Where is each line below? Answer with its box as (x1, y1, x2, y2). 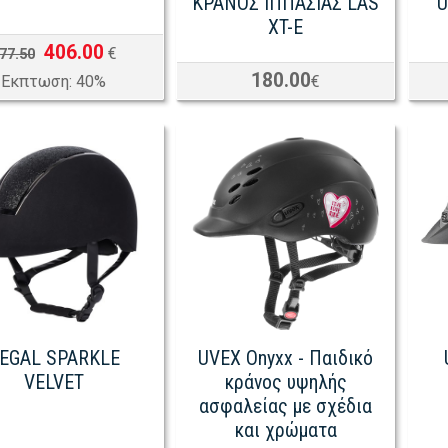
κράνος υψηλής (224, 371, 347, 395)
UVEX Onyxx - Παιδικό (198, 347, 374, 371)
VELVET (23, 371, 84, 395)
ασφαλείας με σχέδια (199, 395, 373, 419)
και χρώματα (234, 419, 337, 443)
